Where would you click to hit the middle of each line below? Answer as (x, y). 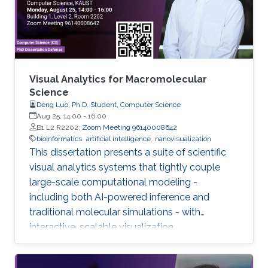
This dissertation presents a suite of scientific (128, 152)
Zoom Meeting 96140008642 (130, 127)
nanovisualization (183, 138)
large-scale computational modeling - (113, 182)
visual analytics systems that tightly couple (125, 167)
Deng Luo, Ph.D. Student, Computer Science (109, 104)
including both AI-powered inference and (119, 197)
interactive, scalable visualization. (102, 227)
